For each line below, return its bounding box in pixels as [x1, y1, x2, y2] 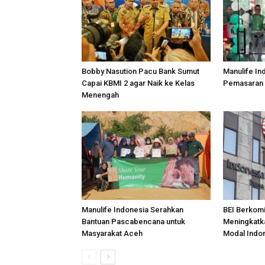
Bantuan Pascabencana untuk [82, 217, 185, 226]
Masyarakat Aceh [82, 229, 143, 238]
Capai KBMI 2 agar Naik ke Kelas [82, 79, 195, 88]
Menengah [82, 91, 119, 99]
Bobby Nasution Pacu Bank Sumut [82, 67, 199, 76]
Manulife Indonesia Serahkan [82, 205, 183, 214]
